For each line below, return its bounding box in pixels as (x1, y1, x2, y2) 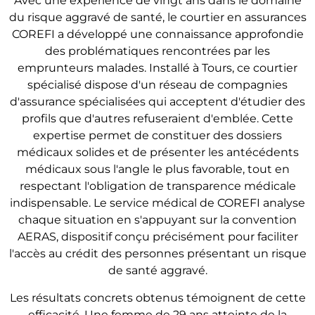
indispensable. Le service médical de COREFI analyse (10, 196, 305, 210)
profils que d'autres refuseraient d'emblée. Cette (22, 112, 293, 126)
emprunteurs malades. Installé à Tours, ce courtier (18, 61, 297, 75)
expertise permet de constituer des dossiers (33, 129, 282, 143)
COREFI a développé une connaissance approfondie (11, 27, 304, 41)
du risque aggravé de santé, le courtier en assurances (8, 11, 307, 25)
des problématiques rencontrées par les (45, 44, 270, 58)
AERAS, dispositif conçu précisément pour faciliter (17, 230, 298, 244)
